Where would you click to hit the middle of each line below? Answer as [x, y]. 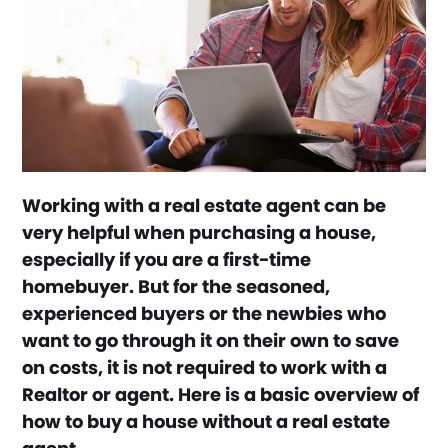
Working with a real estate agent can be [204, 205]
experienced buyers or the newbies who [204, 313]
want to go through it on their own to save [211, 340]
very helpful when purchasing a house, [199, 232]
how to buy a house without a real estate [206, 421]
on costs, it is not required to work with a [205, 367]
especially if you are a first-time [167, 259]
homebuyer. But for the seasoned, [176, 286]
